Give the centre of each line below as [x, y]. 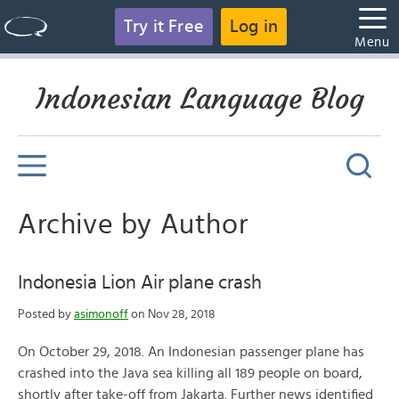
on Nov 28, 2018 [172, 314]
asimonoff [101, 314]
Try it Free [163, 27]
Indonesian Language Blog [199, 99]
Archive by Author [133, 224]
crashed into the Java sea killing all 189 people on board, [190, 373]
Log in [254, 27]
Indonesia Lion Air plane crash [140, 282]
